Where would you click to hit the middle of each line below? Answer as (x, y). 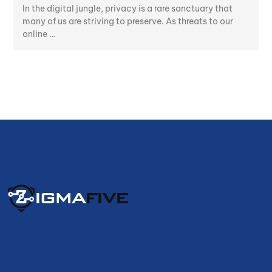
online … (39, 34)
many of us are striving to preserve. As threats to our (128, 22)
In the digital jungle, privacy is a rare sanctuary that (127, 9)
